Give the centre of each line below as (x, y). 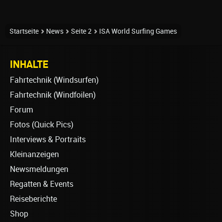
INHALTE (29, 64)
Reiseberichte (33, 199)
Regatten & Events (42, 184)
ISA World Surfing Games (138, 31)
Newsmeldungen (39, 169)
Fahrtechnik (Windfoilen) (53, 95)
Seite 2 (81, 31)
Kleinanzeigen (34, 154)
